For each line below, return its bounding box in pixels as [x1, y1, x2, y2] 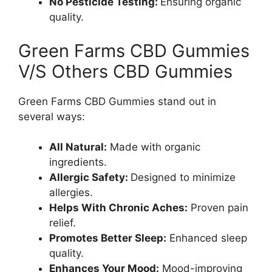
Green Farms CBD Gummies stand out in [18, 95, 216, 107]
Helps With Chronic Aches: [49, 202, 188, 214]
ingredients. [49, 156, 107, 168]
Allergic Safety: [49, 171, 131, 183]
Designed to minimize [131, 171, 236, 183]
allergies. [49, 186, 93, 199]
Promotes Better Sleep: [49, 232, 166, 244]
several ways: [18, 110, 85, 123]
